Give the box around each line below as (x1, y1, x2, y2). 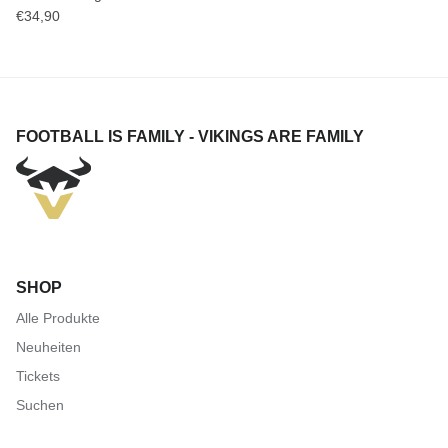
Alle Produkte (16, 310, 100, 327)
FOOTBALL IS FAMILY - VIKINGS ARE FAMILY (16, 128, 364, 146)
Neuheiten (16, 339, 81, 356)
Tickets (16, 368, 60, 385)
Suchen (16, 397, 64, 414)
